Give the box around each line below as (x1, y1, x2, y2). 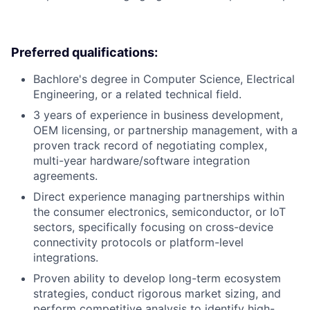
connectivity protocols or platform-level (33, 235, 244, 249)
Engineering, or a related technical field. (33, 86, 241, 101)
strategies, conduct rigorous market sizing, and (33, 286, 281, 300)
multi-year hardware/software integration (33, 153, 250, 167)
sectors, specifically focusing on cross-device (33, 219, 273, 234)
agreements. (33, 168, 98, 183)
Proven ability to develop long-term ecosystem (33, 271, 281, 285)
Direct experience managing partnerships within (33, 189, 284, 203)
